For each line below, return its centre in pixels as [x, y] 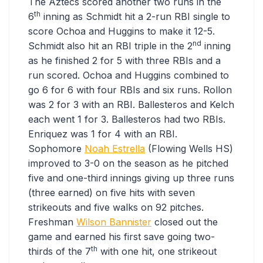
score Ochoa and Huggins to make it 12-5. [122, 31]
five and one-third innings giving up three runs [131, 178]
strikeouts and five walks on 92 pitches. [116, 208]
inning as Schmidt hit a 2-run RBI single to [135, 17]
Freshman [52, 222]
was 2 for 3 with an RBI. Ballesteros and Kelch [131, 105]
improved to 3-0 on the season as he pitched [128, 163]
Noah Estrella [115, 149]
